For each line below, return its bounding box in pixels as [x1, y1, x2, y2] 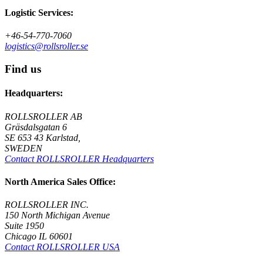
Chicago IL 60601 [5, 231, 73, 242]
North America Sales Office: [5, 176, 116, 187]
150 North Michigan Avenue [5, 210, 110, 221]
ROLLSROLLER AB [5, 111, 82, 122]
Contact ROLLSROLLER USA [5, 242, 120, 252]
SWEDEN [5, 143, 42, 153]
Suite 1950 [5, 221, 44, 231]
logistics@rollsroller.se [5, 41, 88, 52]
